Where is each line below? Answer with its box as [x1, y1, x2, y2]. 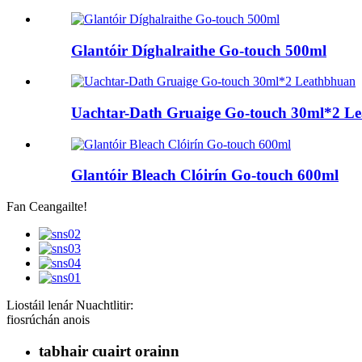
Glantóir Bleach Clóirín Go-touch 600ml [71, 166, 339, 184]
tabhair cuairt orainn [39, 342, 179, 360]
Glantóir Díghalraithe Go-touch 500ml [71, 41, 326, 59]
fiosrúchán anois [6, 313, 90, 327]
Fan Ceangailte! [6, 200, 87, 214]
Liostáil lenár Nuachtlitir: [6, 298, 133, 313]
